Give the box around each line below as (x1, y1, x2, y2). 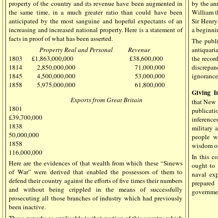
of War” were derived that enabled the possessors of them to (9, 167, 182, 176)
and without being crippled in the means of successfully (9, 184, 182, 194)
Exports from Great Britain (9, 95, 143, 104)
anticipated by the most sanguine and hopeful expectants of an (9, 16, 182, 25)
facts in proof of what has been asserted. (9, 34, 113, 43)
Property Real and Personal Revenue (9, 45, 150, 54)
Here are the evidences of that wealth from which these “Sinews (9, 158, 182, 167)
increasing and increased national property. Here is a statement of (9, 25, 182, 34)
